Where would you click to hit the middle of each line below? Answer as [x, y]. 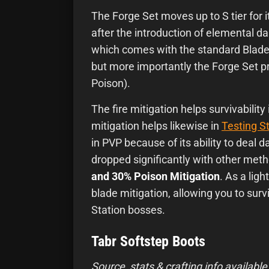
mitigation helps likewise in [156, 126]
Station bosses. [128, 210]
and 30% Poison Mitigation [156, 177]
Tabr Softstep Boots [148, 242]
